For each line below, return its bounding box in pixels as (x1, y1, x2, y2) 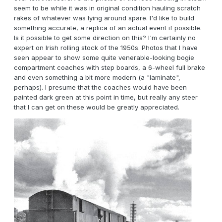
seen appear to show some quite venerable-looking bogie (14, 54, 194, 62)
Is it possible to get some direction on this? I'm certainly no (14, 34, 196, 42)
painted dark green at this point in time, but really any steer (14, 93, 198, 102)
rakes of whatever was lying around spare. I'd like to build (14, 14, 194, 22)
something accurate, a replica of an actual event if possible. (14, 24, 202, 32)
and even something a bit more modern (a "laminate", (14, 73, 180, 82)
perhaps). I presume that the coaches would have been (14, 83, 187, 92)
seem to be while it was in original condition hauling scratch (14, 4, 201, 12)
